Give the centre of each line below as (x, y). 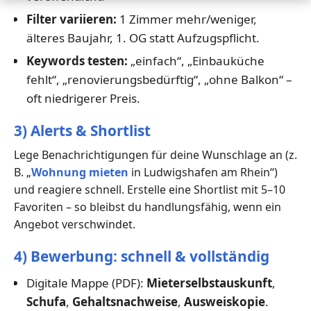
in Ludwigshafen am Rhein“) (203, 173)
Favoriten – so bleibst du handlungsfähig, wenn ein (148, 207)
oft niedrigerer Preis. (83, 98)
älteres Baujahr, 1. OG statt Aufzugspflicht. (143, 37)
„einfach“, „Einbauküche (196, 60)
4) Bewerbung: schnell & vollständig (142, 257)
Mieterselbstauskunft (209, 283)
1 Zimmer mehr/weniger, (186, 19)
